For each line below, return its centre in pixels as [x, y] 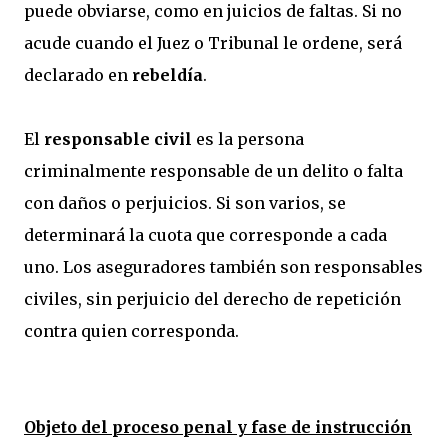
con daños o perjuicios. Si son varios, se [185, 203]
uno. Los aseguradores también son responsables [223, 267]
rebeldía [167, 75]
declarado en [78, 75]
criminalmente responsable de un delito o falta [213, 171]
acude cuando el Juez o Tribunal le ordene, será [213, 43]
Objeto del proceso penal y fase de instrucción [218, 427]
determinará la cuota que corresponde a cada [205, 235]
